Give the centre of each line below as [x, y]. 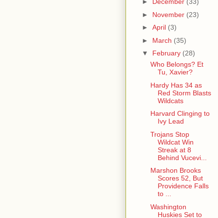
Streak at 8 [174, 150]
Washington [168, 207]
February [167, 53]
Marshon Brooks [175, 171]
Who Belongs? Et [177, 64]
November [169, 14]
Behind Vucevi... [182, 157]
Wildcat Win [175, 142]
